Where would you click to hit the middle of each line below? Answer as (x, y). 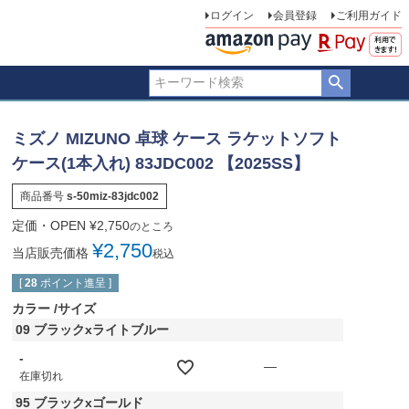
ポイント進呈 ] (75, 283)
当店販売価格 (50, 253)
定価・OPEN (48, 225)
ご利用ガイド (368, 16)
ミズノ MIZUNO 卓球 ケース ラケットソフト (176, 139)
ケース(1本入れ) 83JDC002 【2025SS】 (160, 163)
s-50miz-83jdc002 (112, 196)
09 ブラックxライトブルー (92, 330)
